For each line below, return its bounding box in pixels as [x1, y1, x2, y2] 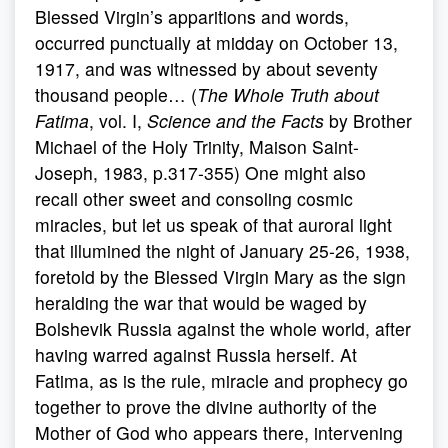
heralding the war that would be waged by [35, 290, 367, 315]
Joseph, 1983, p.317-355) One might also [35, 160, 366, 185]
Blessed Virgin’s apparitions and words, [35, 4, 349, 29]
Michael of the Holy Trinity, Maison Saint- [35, 134, 359, 159]
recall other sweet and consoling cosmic [35, 186, 353, 211]
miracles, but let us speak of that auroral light [35, 212, 392, 237]
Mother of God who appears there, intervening [35, 420, 403, 445]
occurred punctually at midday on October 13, [35, 30, 398, 55]
